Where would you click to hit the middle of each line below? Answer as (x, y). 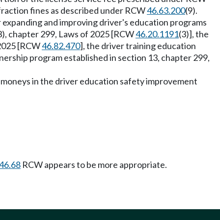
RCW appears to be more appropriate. (94, 165)
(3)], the (194, 34)
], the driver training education (138, 46)
